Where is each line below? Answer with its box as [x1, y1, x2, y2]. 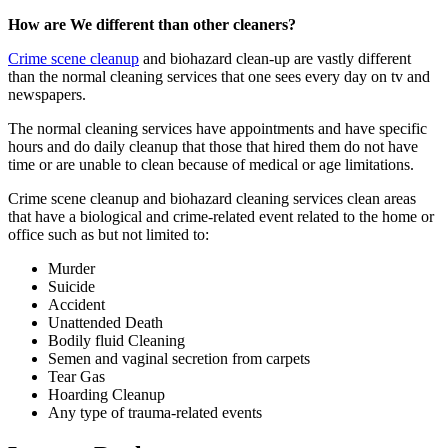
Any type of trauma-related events [48, 403, 262, 421]
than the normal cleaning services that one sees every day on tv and [8, 67, 430, 85]
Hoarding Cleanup [48, 385, 165, 403]
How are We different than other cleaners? [8, 15, 296, 33]
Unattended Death [48, 313, 163, 331]
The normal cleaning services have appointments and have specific [8, 119, 427, 137]
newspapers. [8, 85, 86, 103]
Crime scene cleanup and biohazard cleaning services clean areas [8, 189, 416, 207]
